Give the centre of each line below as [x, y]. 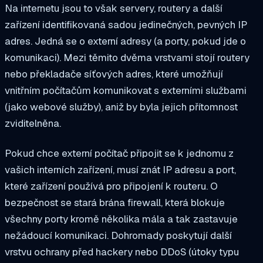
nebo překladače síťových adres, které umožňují [114, 74]
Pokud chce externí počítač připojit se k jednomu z [119, 154]
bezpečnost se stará [52, 203]
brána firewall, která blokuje [162, 203]
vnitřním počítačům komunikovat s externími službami [126, 90]
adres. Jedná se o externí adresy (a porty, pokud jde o [125, 41]
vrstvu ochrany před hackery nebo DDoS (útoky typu [122, 252]
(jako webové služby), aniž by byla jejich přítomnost [121, 107]
